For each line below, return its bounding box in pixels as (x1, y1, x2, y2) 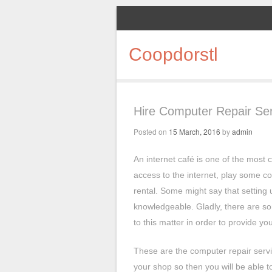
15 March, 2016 (169, 126, 220, 137)
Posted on (134, 126, 169, 137)
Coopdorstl (128, 44, 218, 64)
